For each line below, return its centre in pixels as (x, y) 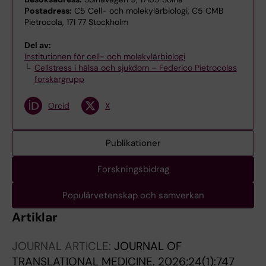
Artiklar (35, 217)
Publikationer (133, 143)
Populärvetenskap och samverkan (133, 195)
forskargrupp (59, 79)
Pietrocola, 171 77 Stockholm (76, 22)
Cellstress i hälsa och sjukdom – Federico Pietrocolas (135, 68)
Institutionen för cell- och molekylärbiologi (105, 56)
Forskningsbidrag (133, 169)
